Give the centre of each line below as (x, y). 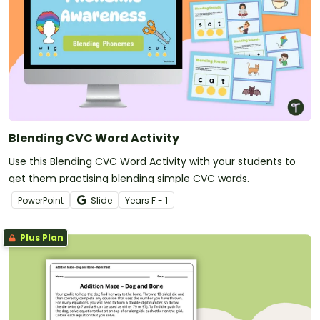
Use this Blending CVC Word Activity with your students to (152, 161)
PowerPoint (41, 200)
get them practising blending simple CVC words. (129, 178)
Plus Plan (41, 237)
